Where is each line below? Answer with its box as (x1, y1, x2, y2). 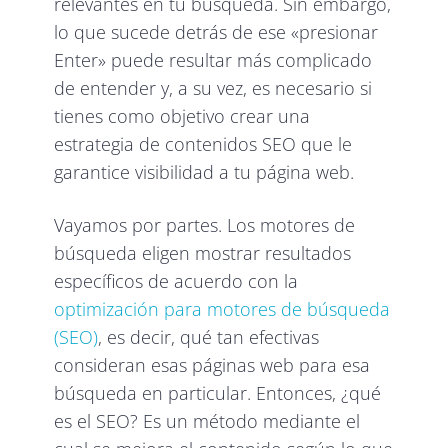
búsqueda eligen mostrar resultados (54, 241, 352, 266)
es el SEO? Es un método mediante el (54, 409, 361, 434)
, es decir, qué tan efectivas (98, 325, 320, 350)
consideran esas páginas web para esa (54, 353, 371, 378)
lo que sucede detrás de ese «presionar (54, 20, 379, 45)
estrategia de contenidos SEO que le (54, 132, 353, 157)
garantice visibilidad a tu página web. (54, 160, 355, 185)
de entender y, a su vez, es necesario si (54, 76, 373, 101)
